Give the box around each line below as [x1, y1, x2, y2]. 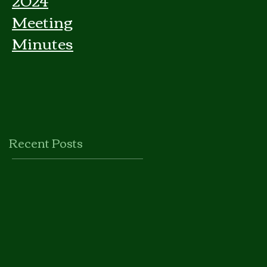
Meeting [12, 7, 73, 35]
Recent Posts [9, 131, 83, 153]
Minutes [12, 28, 73, 57]
